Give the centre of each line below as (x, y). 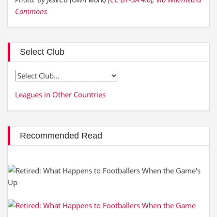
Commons (31, 11)
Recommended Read (61, 136)
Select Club (42, 52)
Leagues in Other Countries (60, 94)
